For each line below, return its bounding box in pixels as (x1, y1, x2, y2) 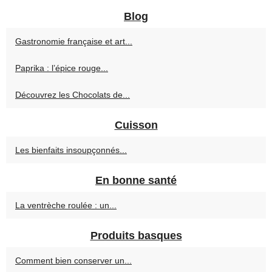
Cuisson (114, 119, 158, 132)
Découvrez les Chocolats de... (15, 90, 130, 100)
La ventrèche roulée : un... (15, 200, 117, 211)
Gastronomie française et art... (15, 36, 132, 47)
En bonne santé (95, 174, 177, 187)
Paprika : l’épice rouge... (15, 63, 108, 73)
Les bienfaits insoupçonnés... (15, 145, 127, 155)
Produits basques (90, 229, 182, 242)
